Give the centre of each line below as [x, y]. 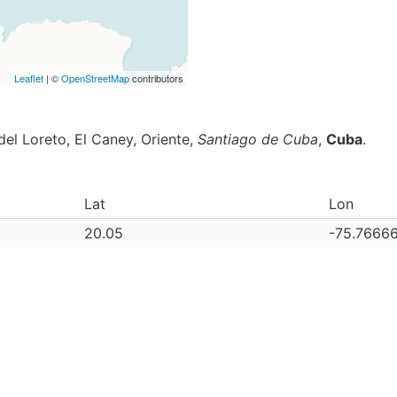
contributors [156, 78]
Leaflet [29, 78]
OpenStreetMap [95, 78]
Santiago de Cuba [258, 139]
